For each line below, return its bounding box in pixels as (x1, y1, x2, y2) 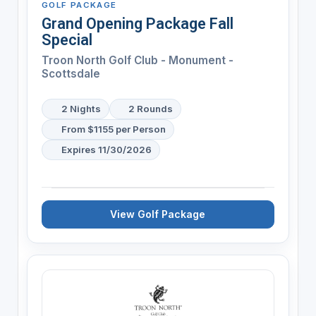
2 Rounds (128, 102, 174, 114)
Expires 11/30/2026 (61, 143, 152, 155)
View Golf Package (110, 207, 206, 220)
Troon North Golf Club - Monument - (41, 53, 233, 67)
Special (41, 30, 92, 49)
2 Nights (61, 102, 101, 114)
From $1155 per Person (61, 123, 166, 135)
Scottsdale (41, 66, 100, 80)
